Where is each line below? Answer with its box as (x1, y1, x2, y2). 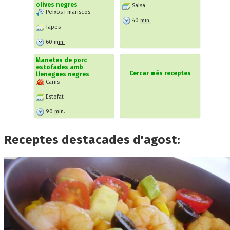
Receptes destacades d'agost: (4, 132, 180, 147)
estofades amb (36, 63, 83, 71)
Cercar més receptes (129, 69, 191, 77)
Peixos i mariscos (44, 8, 90, 15)
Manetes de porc (36, 56, 87, 64)
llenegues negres (36, 70, 89, 78)
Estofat (44, 93, 64, 100)
